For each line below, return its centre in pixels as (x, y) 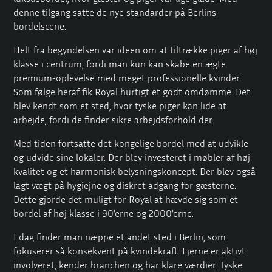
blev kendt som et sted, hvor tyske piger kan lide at (120, 105)
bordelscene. (40, 26)
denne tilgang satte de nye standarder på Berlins (115, 12)
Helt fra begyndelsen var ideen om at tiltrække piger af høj (136, 49)
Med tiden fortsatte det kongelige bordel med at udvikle (131, 143)
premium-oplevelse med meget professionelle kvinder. (127, 77)
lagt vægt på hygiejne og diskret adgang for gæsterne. (125, 185)
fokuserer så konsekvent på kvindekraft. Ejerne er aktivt (130, 250)
